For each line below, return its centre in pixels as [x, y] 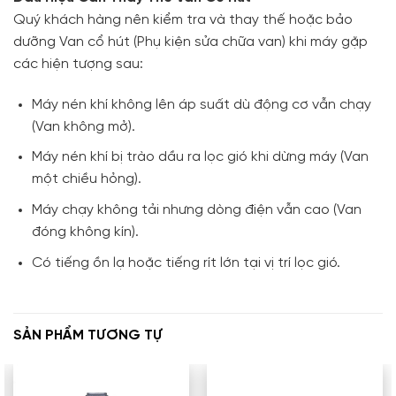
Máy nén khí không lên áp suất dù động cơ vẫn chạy [201, 104]
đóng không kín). [85, 232]
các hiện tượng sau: [78, 64]
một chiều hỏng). [86, 179]
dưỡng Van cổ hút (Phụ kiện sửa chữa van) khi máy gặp [190, 42]
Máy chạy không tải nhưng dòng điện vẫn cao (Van [196, 209]
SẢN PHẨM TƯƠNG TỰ [88, 336]
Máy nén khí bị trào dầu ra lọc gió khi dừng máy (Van [200, 157]
